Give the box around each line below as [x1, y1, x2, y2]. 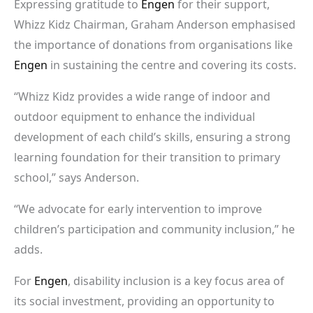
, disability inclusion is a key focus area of [68, 272, 284, 289]
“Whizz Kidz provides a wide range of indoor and [14, 88, 270, 104]
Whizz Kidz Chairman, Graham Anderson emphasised [14, 16, 296, 32]
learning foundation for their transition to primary [14, 149, 280, 165]
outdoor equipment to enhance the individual [14, 108, 255, 124]
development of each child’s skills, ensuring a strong [14, 129, 291, 145]
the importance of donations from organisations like [14, 36, 293, 52]
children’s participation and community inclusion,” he [14, 221, 295, 237]
